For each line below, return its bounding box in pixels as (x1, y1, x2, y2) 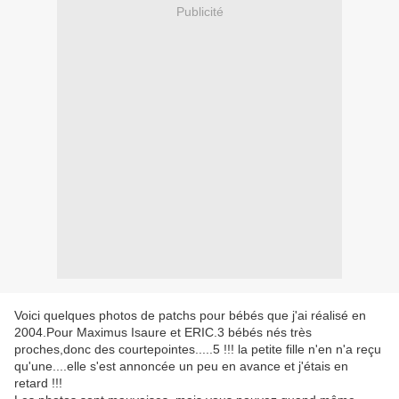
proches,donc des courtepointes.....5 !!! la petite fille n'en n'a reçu (14, 342, 381, 357)
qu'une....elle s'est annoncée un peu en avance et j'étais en (14, 359, 348, 374)
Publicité (175, 4, 224, 19)
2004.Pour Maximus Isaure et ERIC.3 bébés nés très (14, 325, 312, 340)
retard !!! (14, 376, 62, 391)
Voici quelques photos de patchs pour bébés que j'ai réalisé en (14, 308, 366, 323)
